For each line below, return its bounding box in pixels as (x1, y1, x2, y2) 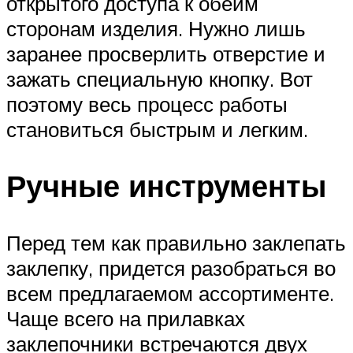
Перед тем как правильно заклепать (6, 230, 346, 256)
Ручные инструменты (6, 166, 326, 206)
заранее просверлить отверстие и (6, 40, 325, 66)
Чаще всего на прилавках (6, 306, 245, 332)
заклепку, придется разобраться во (6, 255, 336, 281)
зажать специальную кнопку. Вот (6, 65, 313, 91)
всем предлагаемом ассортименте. (6, 281, 334, 307)
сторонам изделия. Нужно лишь (6, 15, 306, 41)
